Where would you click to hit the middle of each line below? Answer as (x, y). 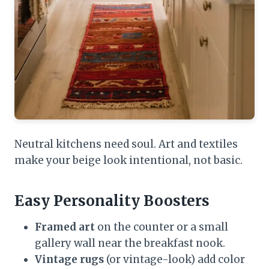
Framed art (65, 227)
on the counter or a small (162, 227)
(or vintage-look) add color (174, 259)
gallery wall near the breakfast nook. (130, 243)
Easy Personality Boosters (112, 201)
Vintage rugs (69, 259)
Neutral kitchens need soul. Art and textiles (126, 144)
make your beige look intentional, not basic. (128, 160)
